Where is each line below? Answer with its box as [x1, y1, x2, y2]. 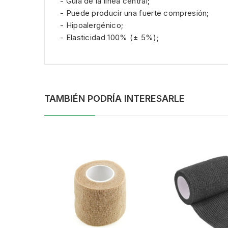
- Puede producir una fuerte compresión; [60, 8, 209, 18]
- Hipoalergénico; [60, 20, 124, 30]
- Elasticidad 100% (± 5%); [60, 32, 159, 42]
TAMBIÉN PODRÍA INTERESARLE [44, 93, 185, 104]
